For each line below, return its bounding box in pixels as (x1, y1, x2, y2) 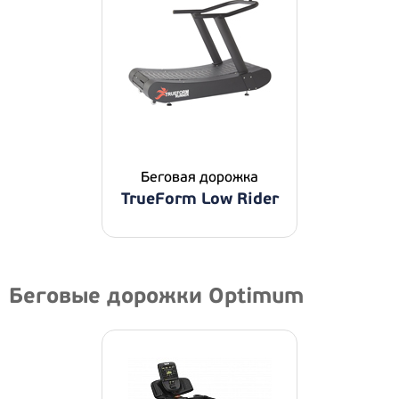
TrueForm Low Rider (120, 189, 279, 209)
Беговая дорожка (141, 168, 258, 186)
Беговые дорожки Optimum (9, 282, 304, 310)
